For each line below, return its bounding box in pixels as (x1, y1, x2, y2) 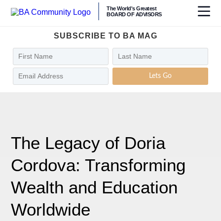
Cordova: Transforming (11, 155, 186, 175)
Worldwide (11, 200, 91, 219)
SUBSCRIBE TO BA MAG (54, 32, 157, 40)
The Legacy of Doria (11, 133, 166, 152)
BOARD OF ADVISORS (107, 11, 162, 17)
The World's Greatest (107, 5, 157, 11)
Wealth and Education (11, 178, 178, 197)
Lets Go (148, 73, 172, 79)
